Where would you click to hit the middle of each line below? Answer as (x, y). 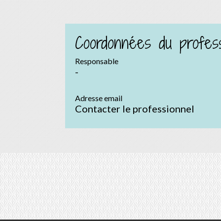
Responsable (97, 61)
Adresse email (99, 98)
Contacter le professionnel (135, 109)
